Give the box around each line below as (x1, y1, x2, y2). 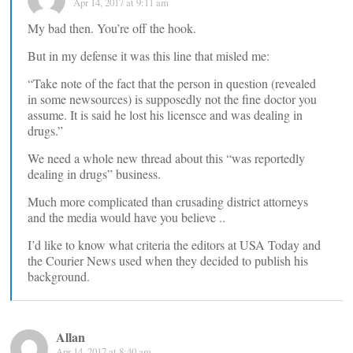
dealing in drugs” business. (28, 165, 161, 182)
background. (28, 267, 90, 284)
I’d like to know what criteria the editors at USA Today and (28, 236, 321, 253)
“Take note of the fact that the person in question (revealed (28, 74, 316, 91)
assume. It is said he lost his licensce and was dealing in (28, 106, 303, 123)
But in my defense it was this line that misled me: (28, 46, 269, 64)
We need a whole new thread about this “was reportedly (28, 149, 305, 166)
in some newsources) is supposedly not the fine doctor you (28, 90, 317, 107)
